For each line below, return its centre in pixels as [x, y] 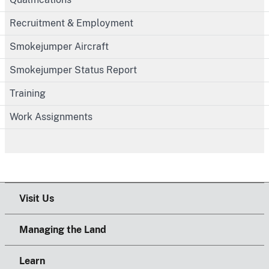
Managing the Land [63, 229]
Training [28, 93]
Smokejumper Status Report [73, 70]
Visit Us [37, 198]
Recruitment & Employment [71, 23]
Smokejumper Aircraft [59, 46]
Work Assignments [51, 116]
